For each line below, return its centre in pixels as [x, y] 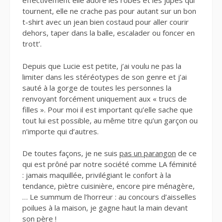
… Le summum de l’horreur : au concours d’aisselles [109, 197]
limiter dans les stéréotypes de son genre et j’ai [105, 77]
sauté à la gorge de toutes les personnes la [97, 87]
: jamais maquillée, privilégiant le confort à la [97, 175]
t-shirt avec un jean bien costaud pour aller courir [106, 22]
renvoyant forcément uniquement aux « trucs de [105, 98]
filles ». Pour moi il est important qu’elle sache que [108, 109]
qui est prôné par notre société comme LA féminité [110, 164]
